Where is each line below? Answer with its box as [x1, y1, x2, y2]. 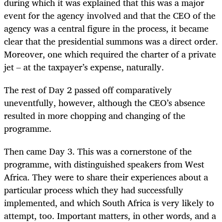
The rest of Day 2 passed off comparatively [4, 82, 172, 97]
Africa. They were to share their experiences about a [4, 169, 208, 184]
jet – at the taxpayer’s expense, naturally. [4, 59, 164, 74]
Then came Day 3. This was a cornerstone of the [4, 143, 192, 159]
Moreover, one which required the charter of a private [4, 46, 216, 61]
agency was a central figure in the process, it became [4, 20, 209, 36]
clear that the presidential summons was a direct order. [4, 33, 218, 49]
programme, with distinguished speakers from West [4, 156, 204, 171]
